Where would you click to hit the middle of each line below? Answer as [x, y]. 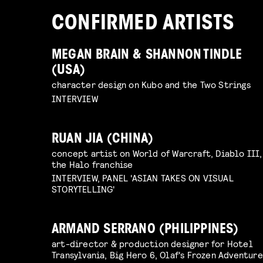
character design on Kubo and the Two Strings [151, 84]
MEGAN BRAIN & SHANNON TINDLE [147, 55]
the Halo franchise [92, 164]
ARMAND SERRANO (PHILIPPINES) [145, 230]
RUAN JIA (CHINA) [103, 139]
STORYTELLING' [83, 189]
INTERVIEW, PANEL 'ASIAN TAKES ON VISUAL [143, 178]
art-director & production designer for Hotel [152, 244]
